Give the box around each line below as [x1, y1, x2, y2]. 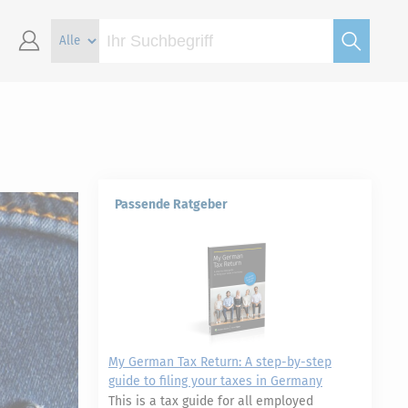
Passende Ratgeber [115, 197, 228, 212]
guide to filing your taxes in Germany [108, 373, 322, 389]
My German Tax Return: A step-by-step [108, 354, 331, 370]
